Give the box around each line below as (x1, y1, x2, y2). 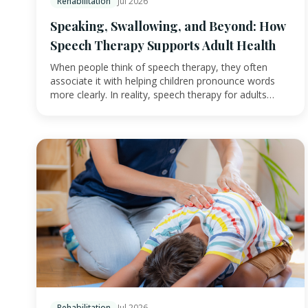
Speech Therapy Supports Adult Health (50, 36, 276, 54)
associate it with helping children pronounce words (50, 74, 275, 87)
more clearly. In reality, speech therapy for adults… (50, 87, 274, 101)
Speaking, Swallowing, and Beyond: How (50, 17, 286, 34)
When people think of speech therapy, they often (50, 60, 267, 74)
